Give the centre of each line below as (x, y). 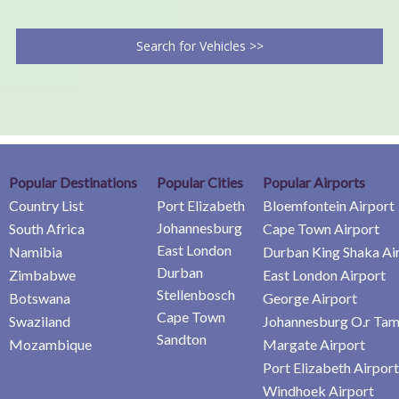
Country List (46, 205)
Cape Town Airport (321, 228)
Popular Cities (200, 182)
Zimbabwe (42, 274)
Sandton (182, 338)
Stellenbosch (196, 294)
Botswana (40, 297)
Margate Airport (314, 344)
